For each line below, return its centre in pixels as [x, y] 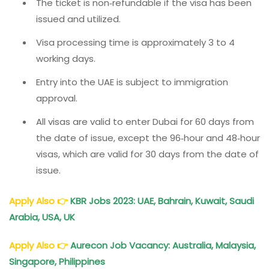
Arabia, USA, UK [43, 217]
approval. [57, 98]
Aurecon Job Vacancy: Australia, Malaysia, [163, 246]
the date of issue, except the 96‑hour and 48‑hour [148, 138]
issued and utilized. [78, 19]
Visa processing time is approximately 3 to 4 [135, 42]
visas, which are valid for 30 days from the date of [147, 154]
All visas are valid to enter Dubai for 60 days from [145, 121]
